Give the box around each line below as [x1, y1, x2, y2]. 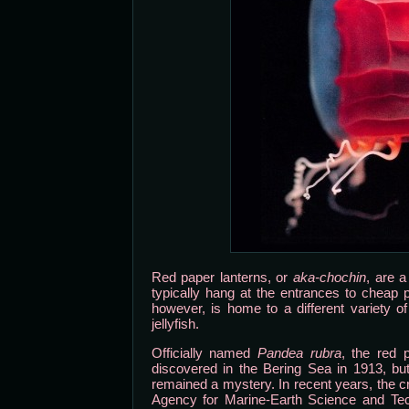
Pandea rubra [257, 345, 341, 361]
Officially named [151, 345, 257, 361]
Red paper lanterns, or [151, 269, 293, 285]
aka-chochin [293, 269, 366, 285]
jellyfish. [151, 316, 199, 331]
